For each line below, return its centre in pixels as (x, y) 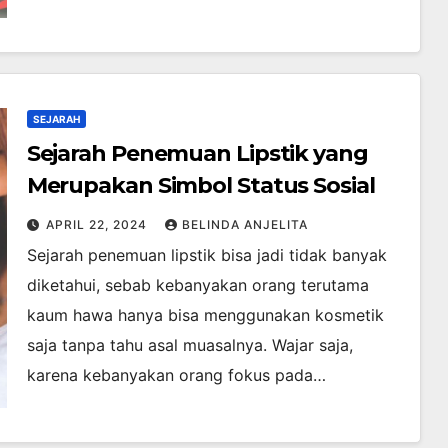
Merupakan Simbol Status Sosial (200, 186)
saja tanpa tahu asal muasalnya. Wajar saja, (189, 345)
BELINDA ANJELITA (244, 225)
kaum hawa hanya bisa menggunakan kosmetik (205, 315)
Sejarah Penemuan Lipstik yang (197, 154)
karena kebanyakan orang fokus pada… (176, 375)
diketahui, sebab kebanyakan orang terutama (197, 285)
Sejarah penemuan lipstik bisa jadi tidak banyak (206, 255)
